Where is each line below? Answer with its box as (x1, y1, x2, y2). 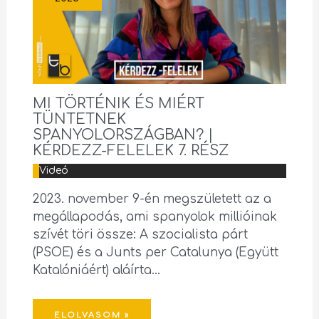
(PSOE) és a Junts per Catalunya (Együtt (32, 246, 278, 260)
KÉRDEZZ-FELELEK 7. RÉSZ (32, 142, 229, 159)
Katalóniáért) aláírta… (32, 263, 160, 278)
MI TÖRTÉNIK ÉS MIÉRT (32, 95, 204, 113)
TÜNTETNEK (32, 111, 126, 128)
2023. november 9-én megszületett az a (32, 192, 271, 206)
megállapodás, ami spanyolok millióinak (32, 210, 277, 224)
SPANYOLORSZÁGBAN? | (32, 127, 214, 144)
